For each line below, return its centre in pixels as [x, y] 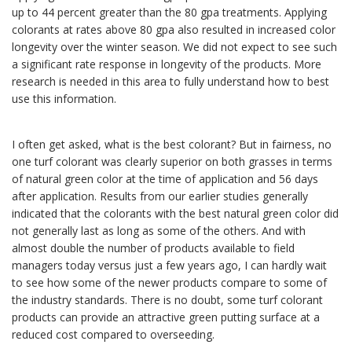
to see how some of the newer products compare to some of [169, 283]
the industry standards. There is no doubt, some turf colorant [167, 300]
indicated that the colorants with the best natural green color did [175, 214]
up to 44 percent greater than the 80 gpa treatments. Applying [169, 13]
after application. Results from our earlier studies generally [160, 196]
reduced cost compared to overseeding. [113, 335]
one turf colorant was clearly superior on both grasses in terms [172, 162]
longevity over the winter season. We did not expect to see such [174, 47]
